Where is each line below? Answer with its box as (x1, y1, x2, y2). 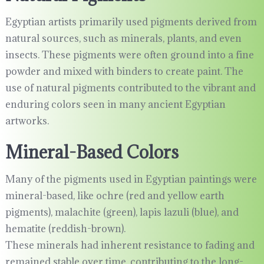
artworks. (5, 114, 49, 128)
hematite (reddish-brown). (5, 222, 126, 236)
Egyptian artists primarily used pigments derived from (5, 15, 257, 29)
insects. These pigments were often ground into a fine (5, 48, 254, 62)
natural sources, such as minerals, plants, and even (5, 32, 242, 45)
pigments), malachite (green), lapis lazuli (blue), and (5, 206, 239, 219)
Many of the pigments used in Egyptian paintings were (5, 173, 257, 186)
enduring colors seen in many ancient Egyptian (5, 98, 226, 111)
